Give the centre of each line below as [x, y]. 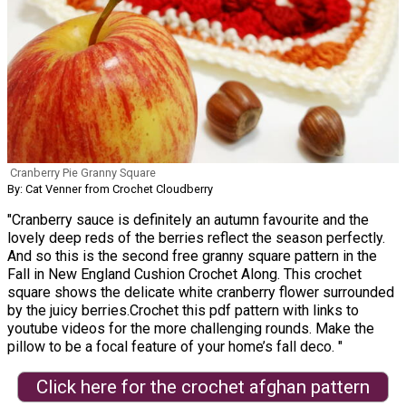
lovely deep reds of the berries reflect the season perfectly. [196, 237]
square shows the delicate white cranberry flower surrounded [201, 292]
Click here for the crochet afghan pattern [203, 387]
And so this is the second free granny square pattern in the [192, 256]
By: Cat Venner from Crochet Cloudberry [110, 188]
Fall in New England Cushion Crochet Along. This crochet [184, 274]
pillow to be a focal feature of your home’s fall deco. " [175, 346]
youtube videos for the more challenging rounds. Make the [191, 328]
